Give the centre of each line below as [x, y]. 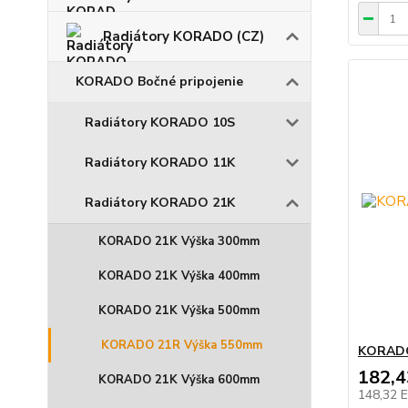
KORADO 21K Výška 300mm [179, 241]
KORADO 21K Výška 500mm [179, 310]
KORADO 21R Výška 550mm [182, 345]
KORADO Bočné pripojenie [159, 81]
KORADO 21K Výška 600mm [179, 379]
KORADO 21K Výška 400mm [179, 275]
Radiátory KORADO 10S [160, 122]
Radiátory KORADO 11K [160, 162]
